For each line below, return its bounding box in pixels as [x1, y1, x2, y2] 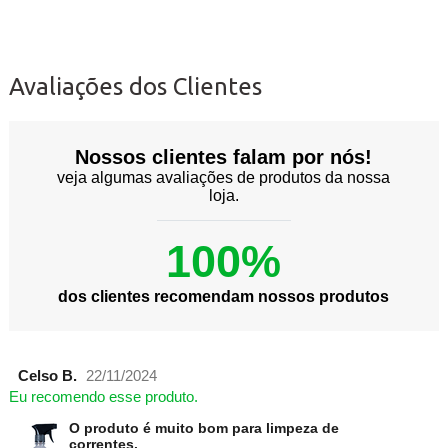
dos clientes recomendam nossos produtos [58, 288, 390, 306]
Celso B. [17, 368, 77, 385]
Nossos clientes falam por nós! [75, 146, 373, 169]
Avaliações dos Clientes [8, 73, 262, 101]
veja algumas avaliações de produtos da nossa [57, 169, 391, 187]
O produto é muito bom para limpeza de [68, 420, 339, 437]
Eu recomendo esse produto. [8, 389, 198, 406]
